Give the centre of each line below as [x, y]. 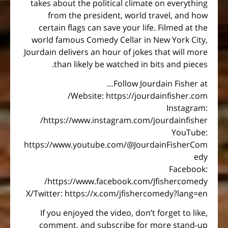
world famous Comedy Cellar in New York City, [120, 39]
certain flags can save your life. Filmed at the [123, 27]
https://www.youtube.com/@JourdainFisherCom [116, 144]
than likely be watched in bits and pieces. [131, 64]
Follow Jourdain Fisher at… [161, 83]
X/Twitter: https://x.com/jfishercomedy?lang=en [117, 193]
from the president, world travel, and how [128, 15]
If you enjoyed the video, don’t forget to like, [124, 213]
